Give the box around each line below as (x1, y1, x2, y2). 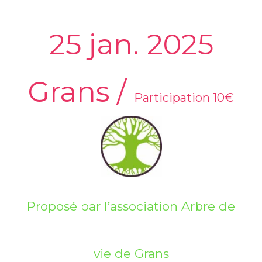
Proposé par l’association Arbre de (27, 198, 235, 213)
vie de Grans (93, 246, 169, 261)
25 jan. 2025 (49, 27, 213, 61)
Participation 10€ (134, 90, 234, 105)
